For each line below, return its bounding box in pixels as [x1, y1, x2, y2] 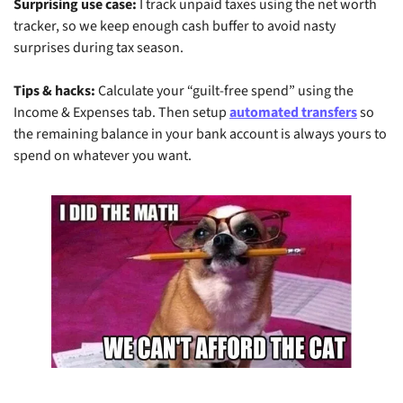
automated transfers [229, 103, 357, 123]
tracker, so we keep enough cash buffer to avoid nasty [13, 16, 336, 37]
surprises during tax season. [13, 38, 184, 58]
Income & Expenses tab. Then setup [13, 103, 229, 123]
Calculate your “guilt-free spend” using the [95, 81, 354, 102]
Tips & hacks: [13, 81, 95, 102]
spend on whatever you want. [13, 146, 192, 166]
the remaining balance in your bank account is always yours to [13, 124, 387, 145]
